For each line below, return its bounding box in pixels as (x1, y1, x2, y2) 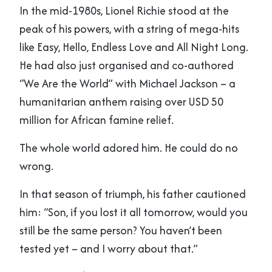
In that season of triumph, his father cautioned (19, 186, 246, 203)
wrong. (19, 158, 53, 175)
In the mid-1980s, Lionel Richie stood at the (19, 2, 229, 19)
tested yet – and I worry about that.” (19, 240, 198, 257)
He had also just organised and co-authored (19, 57, 234, 74)
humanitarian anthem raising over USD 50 (19, 93, 223, 110)
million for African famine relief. (19, 112, 174, 129)
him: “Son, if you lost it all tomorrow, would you (19, 204, 248, 221)
